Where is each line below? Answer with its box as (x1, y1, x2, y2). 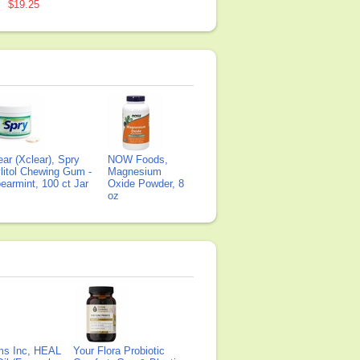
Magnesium (108, 166, 162, 178)
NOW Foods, (108, 153, 168, 166)
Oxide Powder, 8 (108, 178, 184, 190)
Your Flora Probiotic (73, 345, 165, 357)
